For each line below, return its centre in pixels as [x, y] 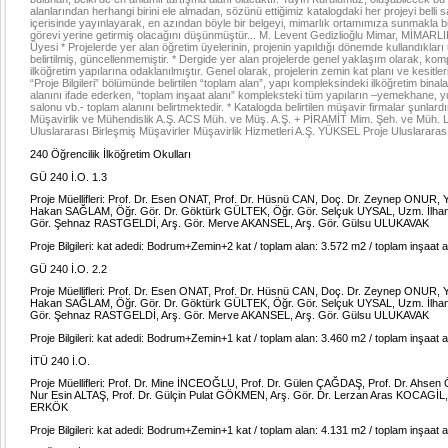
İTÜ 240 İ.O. [60, 360]
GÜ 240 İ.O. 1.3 [68, 176]
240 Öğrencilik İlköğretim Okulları [110, 153]
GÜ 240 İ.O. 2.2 [68, 268]
